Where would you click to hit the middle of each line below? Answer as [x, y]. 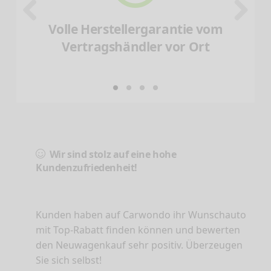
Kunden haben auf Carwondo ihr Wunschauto [141, 214]
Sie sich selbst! [69, 260]
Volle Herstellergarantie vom [135, 29]
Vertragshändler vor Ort [135, 46]
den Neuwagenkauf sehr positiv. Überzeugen [139, 245]
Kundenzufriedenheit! [87, 167]
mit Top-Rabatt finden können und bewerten [138, 230]
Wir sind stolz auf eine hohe [111, 154]
